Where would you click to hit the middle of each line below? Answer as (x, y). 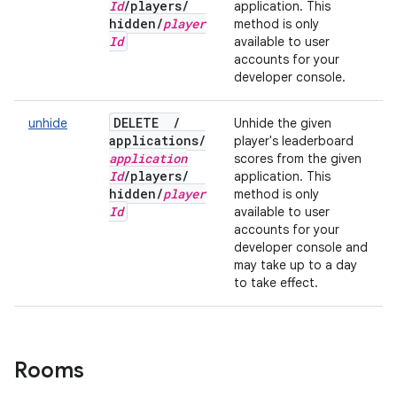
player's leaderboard (294, 141)
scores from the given (298, 159)
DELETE (143, 123)
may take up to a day (296, 265)
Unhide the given (283, 123)
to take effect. (276, 283)
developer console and (301, 247)
